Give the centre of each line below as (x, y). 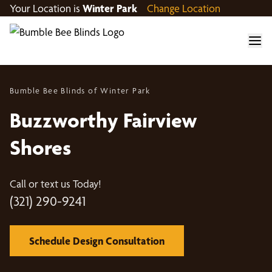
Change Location (184, 8)
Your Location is (46, 8)
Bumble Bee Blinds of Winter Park (80, 90)
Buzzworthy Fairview (104, 120)
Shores (40, 147)
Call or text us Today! (56, 184)
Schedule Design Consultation (97, 241)
